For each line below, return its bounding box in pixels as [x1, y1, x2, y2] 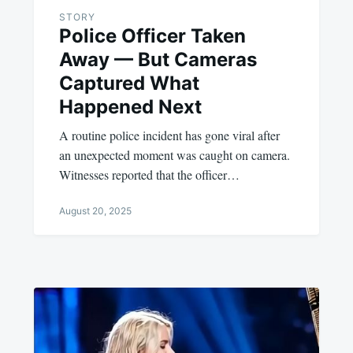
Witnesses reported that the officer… [58, 166, 240, 184]
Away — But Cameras [58, 48, 257, 72]
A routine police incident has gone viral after [58, 127, 280, 144]
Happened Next [58, 95, 202, 119]
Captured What [58, 72, 199, 95]
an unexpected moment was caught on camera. [58, 147, 290, 164]
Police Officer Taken [58, 24, 246, 48]
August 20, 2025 [58, 205, 132, 217]
